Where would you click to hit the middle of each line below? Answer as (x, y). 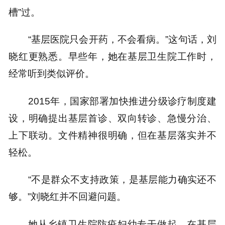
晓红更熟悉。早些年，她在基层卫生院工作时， (113, 57)
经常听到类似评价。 (52, 74)
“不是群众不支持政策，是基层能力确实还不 (122, 180)
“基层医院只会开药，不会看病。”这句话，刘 (122, 39)
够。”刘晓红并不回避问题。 (68, 197)
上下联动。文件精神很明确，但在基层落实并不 (113, 135)
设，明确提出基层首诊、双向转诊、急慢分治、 (113, 118)
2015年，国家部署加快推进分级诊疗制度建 (122, 101)
